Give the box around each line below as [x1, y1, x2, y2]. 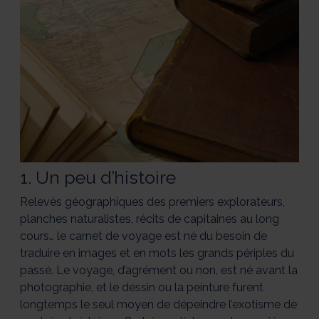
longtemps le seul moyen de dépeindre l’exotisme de [20, 298, 297, 312]
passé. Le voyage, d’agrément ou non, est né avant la [20, 263, 298, 278]
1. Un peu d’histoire [20, 167, 176, 189]
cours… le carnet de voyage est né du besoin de [20, 229, 267, 244]
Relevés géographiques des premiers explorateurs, [20, 195, 285, 209]
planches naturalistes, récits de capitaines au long [20, 212, 279, 226]
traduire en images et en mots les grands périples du [20, 246, 294, 261]
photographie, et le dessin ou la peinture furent [20, 281, 263, 295]
